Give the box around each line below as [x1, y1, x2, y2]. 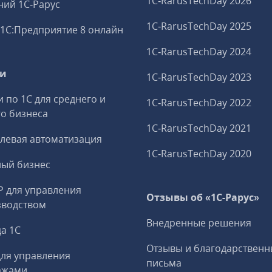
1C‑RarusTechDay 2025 [146, 19, 251, 33]
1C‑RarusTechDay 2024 [146, 45, 251, 58]
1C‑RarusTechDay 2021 [146, 121, 251, 135]
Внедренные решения [146, 216, 251, 229]
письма [146, 256, 182, 270]
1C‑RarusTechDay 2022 [146, 96, 251, 109]
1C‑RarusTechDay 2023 [146, 70, 251, 84]
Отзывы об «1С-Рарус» [146, 191, 259, 204]
